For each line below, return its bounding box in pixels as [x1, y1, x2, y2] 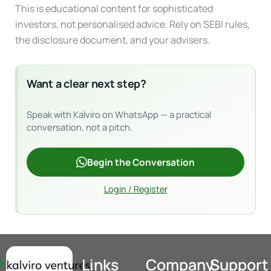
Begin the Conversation [87, 155, 195, 169]
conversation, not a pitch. [27, 120, 133, 133]
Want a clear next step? [27, 76, 146, 91]
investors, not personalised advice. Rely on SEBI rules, [15, 17, 250, 31]
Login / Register [103, 183, 168, 195]
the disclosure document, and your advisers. [15, 33, 210, 47]
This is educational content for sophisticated [15, 1, 213, 15]
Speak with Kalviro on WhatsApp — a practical [27, 108, 212, 120]
